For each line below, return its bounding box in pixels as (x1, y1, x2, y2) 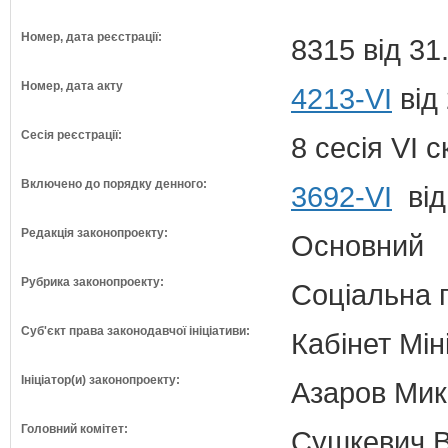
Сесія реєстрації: (21, 128, 122, 142)
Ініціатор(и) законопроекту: (21, 373, 180, 387)
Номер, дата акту (21, 79, 123, 93)
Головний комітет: (21, 422, 128, 436)
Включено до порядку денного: (21, 177, 207, 191)
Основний (291, 229, 424, 262)
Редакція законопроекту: (21, 226, 168, 240)
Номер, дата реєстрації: (21, 30, 162, 44)
